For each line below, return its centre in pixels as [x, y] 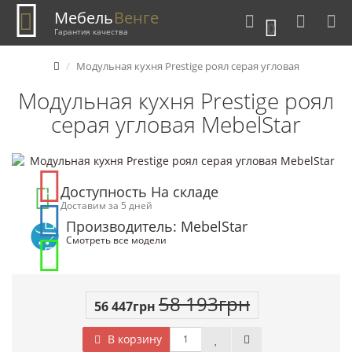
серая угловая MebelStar [176, 124]
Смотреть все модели [116, 239]
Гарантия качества [91, 31]
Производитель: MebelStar [157, 226]
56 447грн [125, 306]
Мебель [83, 18]
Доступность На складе [140, 191]
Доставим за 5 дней [107, 205]
